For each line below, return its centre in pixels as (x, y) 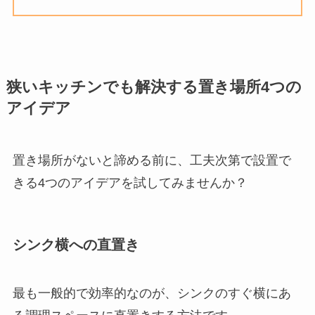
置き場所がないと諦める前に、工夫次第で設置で (152, 160)
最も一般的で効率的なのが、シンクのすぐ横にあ (152, 294)
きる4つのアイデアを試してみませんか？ (130, 182)
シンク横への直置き (76, 244)
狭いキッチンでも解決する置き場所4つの (154, 87)
